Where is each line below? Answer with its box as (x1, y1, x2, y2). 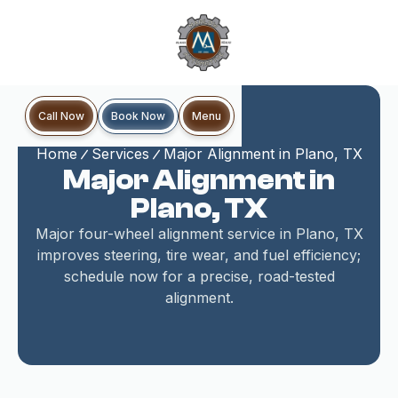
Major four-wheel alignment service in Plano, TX (35, 225, 363, 243)
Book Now (111, 108, 165, 123)
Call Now (38, 109, 84, 123)
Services (91, 145, 149, 163)
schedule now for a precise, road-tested (63, 267, 335, 285)
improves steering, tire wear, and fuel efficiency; (37, 246, 361, 264)
